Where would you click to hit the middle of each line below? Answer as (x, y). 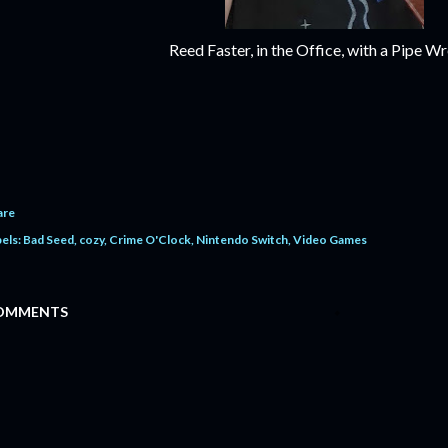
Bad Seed (48, 239)
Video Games (330, 239)
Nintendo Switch (242, 239)
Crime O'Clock (150, 239)
